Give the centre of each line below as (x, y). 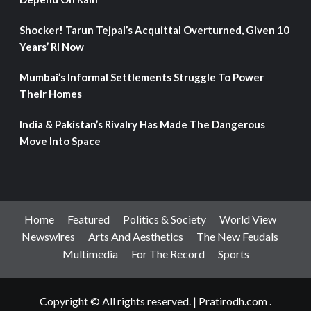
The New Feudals (237, 236)
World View (247, 219)
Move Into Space (60, 141)
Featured (88, 219)
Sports (233, 254)
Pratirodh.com (233, 301)
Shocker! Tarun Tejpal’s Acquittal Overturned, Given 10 (154, 30)
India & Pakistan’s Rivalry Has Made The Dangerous (142, 124)
